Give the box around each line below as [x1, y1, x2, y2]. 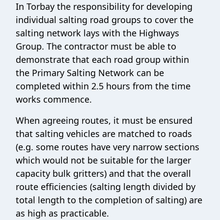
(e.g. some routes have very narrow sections [16, 141, 199, 153]
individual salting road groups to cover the [16, 14, 193, 26]
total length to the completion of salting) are [16, 194, 202, 206]
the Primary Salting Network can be [16, 67, 164, 79]
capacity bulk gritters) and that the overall [16, 167, 191, 180]
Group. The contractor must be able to [16, 40, 176, 53]
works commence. [16, 93, 94, 106]
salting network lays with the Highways [16, 27, 179, 39]
